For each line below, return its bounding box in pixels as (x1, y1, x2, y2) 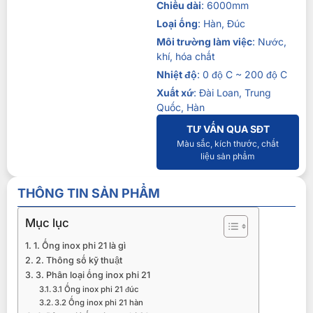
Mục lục (25, 216, 69, 231)
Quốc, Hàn (156, 101, 205, 113)
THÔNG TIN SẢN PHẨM (17, 186, 160, 201)
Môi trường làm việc (156, 36, 252, 48)
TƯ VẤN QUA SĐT (186, 123, 270, 135)
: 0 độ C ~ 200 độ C (197, 68, 287, 80)
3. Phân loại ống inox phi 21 (35, 270, 150, 280)
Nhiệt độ (156, 68, 197, 80)
